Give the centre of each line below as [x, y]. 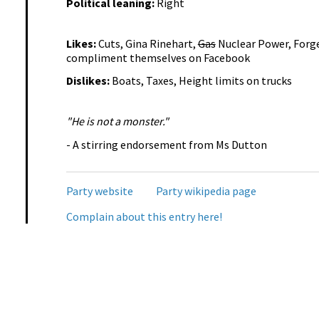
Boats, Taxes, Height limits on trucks [202, 81]
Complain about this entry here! [144, 216]
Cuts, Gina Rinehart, [148, 44]
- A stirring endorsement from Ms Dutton [166, 144]
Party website [99, 190]
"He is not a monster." [117, 121]
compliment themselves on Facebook [158, 58]
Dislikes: [89, 81]
